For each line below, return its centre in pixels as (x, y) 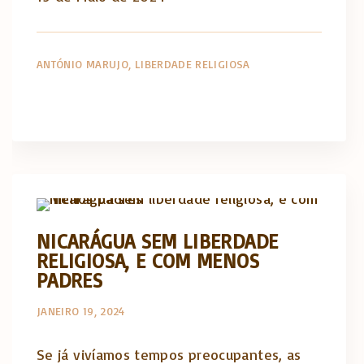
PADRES (70, 280)
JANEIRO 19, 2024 (81, 311)
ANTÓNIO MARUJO (83, 63)
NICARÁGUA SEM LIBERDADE (158, 241)
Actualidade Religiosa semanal (200, 181)
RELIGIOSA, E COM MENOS (148, 261)
